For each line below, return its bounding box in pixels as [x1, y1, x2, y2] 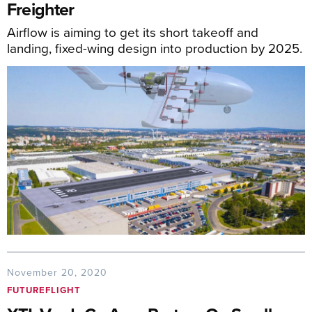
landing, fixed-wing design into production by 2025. [7, 38, 302, 58]
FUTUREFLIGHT [7, 283, 81, 297]
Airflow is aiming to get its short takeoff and [7, 22, 258, 42]
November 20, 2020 [7, 265, 107, 280]
